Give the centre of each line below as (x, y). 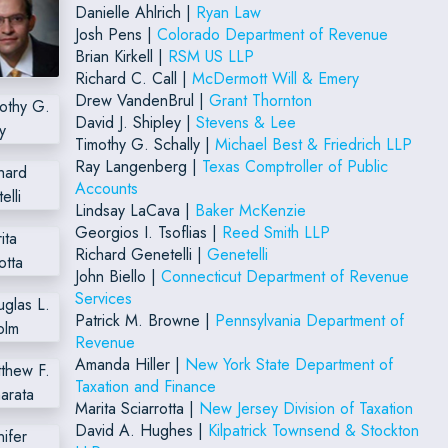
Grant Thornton (260, 100)
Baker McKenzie (250, 210)
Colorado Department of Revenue (272, 34)
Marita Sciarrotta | (136, 408)
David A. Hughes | (141, 430)
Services (103, 298)
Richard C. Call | (133, 78)
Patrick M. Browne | (144, 320)
